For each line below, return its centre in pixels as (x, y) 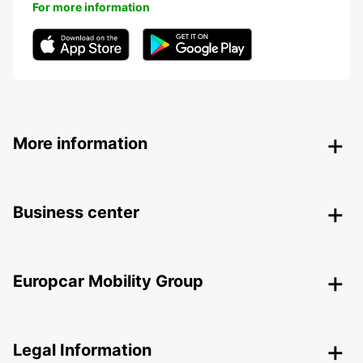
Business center (76, 213)
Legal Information (82, 350)
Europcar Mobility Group (108, 282)
